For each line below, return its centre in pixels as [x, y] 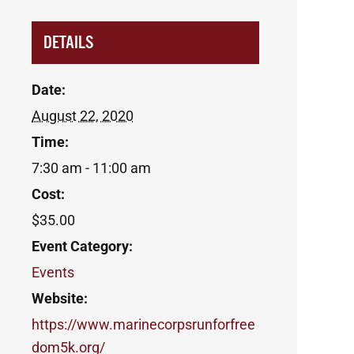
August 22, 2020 [83, 116]
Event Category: [82, 246]
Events [53, 272]
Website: [60, 298]
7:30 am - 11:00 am [91, 168]
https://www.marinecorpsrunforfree [143, 324]
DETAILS [68, 42]
